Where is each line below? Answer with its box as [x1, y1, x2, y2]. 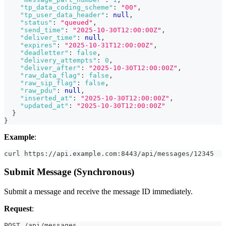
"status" [20, 18, 52, 26]
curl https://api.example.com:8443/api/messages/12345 [4, 149, 214, 157]
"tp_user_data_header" [20, 11, 105, 19]
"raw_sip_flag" [20, 79, 77, 87]
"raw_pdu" [20, 86, 56, 94]
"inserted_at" [20, 94, 73, 102]
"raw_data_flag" [20, 71, 81, 79]
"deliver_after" [20, 64, 81, 72]
